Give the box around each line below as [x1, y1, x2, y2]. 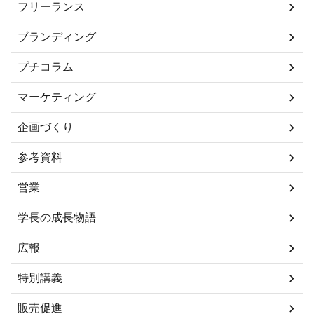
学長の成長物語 [18, 210, 96, 225]
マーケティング [18, 90, 96, 104]
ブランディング [18, 29, 96, 44]
